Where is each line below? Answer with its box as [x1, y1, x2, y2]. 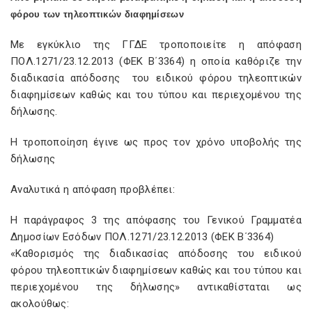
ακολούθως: [10, 297, 69, 310]
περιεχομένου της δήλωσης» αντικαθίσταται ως [10, 281, 302, 293]
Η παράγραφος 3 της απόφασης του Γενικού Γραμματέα [10, 214, 302, 226]
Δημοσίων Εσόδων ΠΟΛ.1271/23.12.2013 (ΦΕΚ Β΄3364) [10, 231, 274, 243]
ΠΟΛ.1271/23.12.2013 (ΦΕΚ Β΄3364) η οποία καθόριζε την [10, 55, 302, 68]
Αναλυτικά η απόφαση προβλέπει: [10, 183, 175, 196]
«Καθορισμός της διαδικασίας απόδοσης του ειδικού [10, 247, 302, 260]
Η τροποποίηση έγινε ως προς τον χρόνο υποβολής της [10, 136, 302, 148]
